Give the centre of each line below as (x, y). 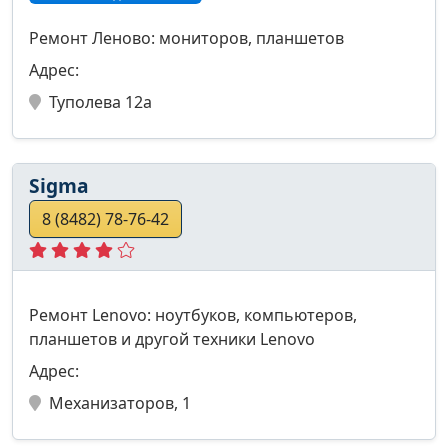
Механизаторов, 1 (120, 403)
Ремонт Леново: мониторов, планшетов (186, 38)
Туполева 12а (100, 102)
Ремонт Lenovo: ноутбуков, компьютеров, (193, 315)
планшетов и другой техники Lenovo (172, 339)
